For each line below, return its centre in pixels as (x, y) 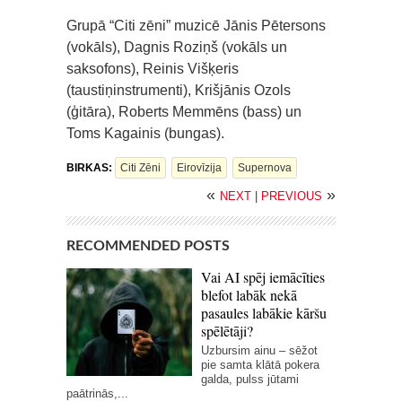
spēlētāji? (227, 331)
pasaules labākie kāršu (264, 313)
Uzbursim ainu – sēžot (259, 351)
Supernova (265, 168)
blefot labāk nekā (249, 295)
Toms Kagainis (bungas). (145, 134)
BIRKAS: (91, 168)
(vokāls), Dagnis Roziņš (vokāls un (177, 48)
